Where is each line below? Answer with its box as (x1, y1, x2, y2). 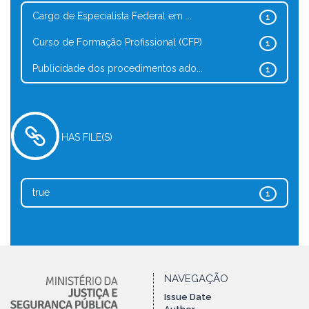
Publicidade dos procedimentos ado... (32, 63, 203, 74)
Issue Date (164, 292, 212, 302)
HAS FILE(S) (61, 132, 112, 143)
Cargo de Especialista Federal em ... (32, 10, 192, 21)
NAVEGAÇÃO (164, 272, 228, 285)
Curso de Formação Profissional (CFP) (32, 37, 202, 48)
